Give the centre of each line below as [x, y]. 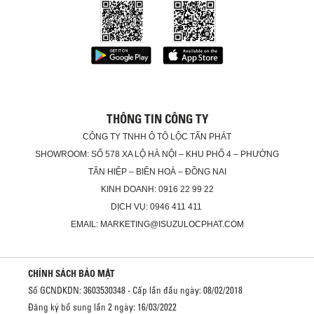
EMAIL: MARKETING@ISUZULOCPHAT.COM [157, 225]
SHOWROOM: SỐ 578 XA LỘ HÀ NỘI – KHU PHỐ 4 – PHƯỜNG [157, 155]
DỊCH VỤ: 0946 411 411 [157, 207]
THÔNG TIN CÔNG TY [157, 119]
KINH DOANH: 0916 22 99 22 [157, 190]
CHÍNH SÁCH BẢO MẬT [71, 274]
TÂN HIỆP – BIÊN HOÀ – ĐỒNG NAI [157, 172]
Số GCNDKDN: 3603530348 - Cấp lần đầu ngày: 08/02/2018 [135, 291]
